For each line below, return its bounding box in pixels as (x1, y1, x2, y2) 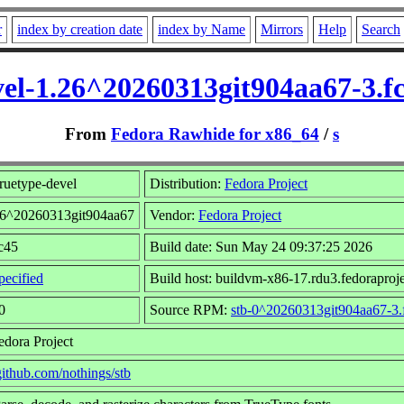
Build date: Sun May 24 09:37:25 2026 (150, 238, 372, 254)
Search (362, 22, 400, 37)
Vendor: (150, 207, 198, 223)
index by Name (158, 22, 245, 37)
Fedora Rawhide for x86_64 (111, 124, 319, 143)
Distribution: (150, 175, 225, 191)
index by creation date (17, 22, 142, 37)
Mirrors (261, 22, 303, 37)
